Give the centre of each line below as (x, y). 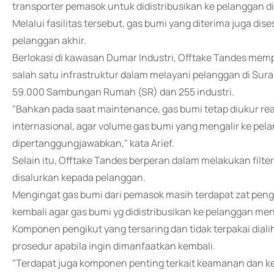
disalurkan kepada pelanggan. (79, 177)
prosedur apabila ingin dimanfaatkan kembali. (114, 246)
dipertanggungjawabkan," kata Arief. (93, 143)
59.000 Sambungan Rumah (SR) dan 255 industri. (123, 92)
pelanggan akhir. (49, 40)
